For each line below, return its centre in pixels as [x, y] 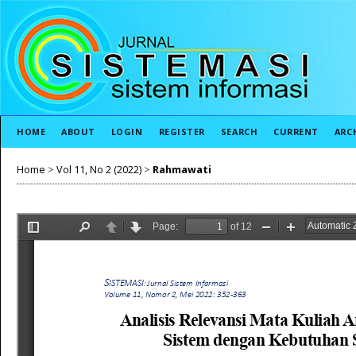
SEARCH [239, 132]
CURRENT [296, 132]
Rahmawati [182, 169]
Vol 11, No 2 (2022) [99, 169]
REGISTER [182, 132]
